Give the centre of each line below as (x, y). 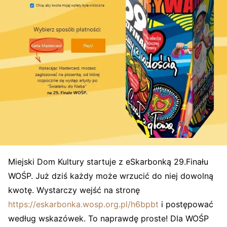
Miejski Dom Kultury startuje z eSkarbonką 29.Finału (108, 161)
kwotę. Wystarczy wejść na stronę (74, 190)
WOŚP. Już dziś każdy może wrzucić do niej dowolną (111, 176)
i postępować (186, 204)
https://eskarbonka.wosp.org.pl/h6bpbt (83, 204)
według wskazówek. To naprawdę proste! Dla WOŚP (108, 218)
